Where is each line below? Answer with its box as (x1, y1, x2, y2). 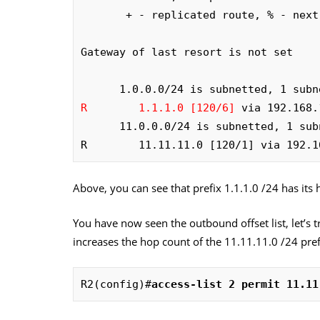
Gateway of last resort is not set (81, 45, 293, 59)
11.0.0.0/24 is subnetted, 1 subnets (81, 119, 119, 133)
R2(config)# (81, 277, 151, 291)
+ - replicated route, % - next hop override (81, 8, 126, 21)
